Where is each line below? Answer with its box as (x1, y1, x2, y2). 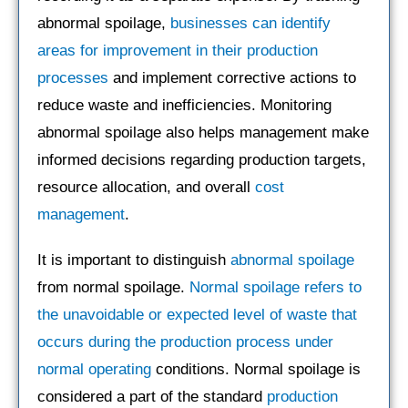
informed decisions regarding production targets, (37, 151, 366, 169)
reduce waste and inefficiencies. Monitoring (37, 97, 331, 115)
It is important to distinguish (37, 251, 230, 270)
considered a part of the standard (37, 388, 267, 406)
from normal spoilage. (37, 279, 189, 297)
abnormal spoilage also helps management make (37, 124, 369, 142)
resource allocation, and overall (37, 178, 255, 197)
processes (37, 69, 108, 87)
